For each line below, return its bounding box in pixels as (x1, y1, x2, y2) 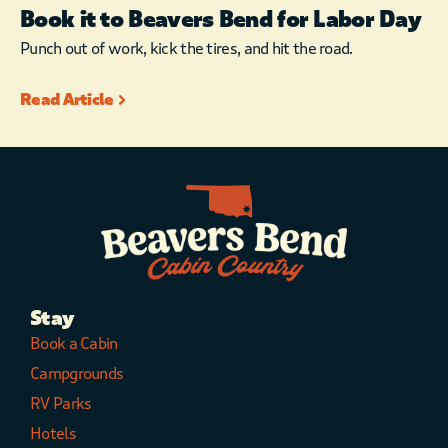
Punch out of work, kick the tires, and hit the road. (20, 39, 353, 59)
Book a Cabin (30, 334, 118, 354)
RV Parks (30, 394, 92, 414)
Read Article (20, 89, 114, 111)
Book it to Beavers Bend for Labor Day (20, 6, 422, 35)
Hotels (30, 424, 76, 444)
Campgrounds (30, 364, 124, 384)
